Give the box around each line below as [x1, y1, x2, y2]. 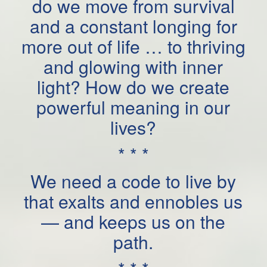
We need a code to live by [30, 168, 237, 194]
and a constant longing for [29, 13, 237, 39]
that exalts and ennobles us [24, 188, 243, 215]
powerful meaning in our [36, 94, 231, 120]
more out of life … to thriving [21, 33, 246, 60]
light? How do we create [37, 74, 230, 100]
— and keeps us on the [41, 209, 226, 235]
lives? [110, 114, 157, 141]
